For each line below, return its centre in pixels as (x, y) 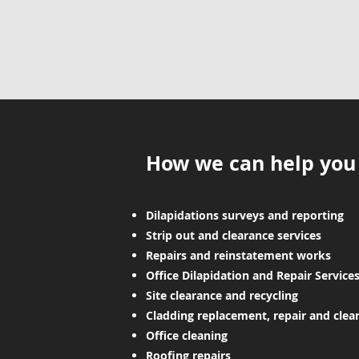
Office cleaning (187, 335)
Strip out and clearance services (234, 235)
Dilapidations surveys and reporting (245, 215)
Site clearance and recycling (222, 295)
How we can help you (251, 163)
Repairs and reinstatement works (238, 255)
